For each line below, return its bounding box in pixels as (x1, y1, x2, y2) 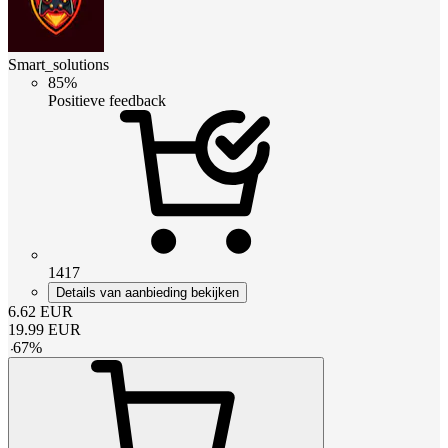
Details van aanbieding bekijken (56, 284, 239, 300)
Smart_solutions (8, 55, 109, 73)
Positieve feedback (48, 91, 166, 109)
